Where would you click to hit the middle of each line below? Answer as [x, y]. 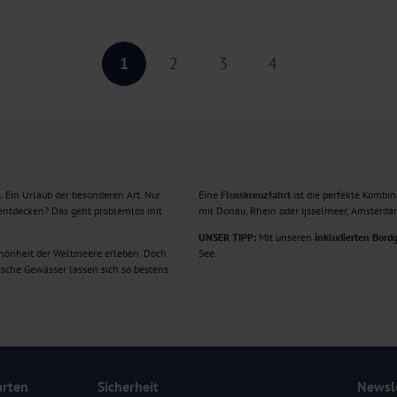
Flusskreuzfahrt [256, 195]
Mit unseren [285, 237]
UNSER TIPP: [227, 237]
